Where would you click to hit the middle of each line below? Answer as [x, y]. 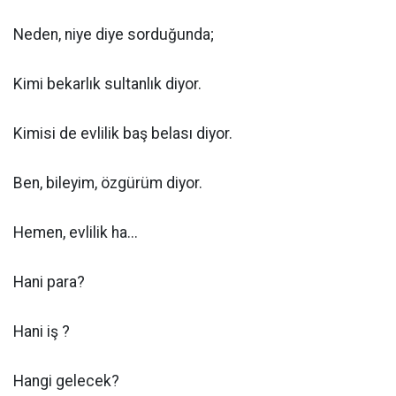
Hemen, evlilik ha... [76, 233]
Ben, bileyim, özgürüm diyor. [108, 183]
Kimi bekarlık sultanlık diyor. [107, 84]
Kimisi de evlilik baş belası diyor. [123, 134]
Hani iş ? [42, 332]
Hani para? [49, 282]
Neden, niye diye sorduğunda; [114, 35]
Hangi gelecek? [66, 381]
